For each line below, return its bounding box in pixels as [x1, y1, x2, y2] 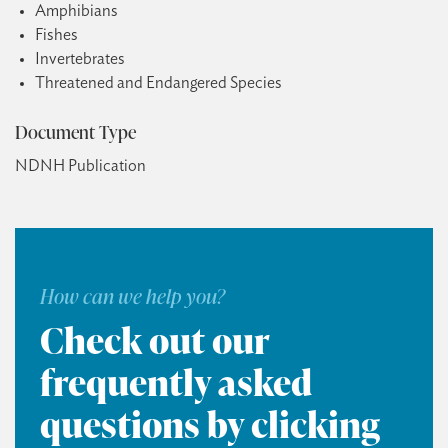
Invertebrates [35, 51, 125, 67]
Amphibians [35, 3, 118, 19]
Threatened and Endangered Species [35, 75, 282, 91]
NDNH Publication [15, 158, 146, 174]
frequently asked [40, 357, 312, 407]
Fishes [35, 27, 78, 43]
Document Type [15, 119, 136, 144]
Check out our [40, 315, 270, 365]
